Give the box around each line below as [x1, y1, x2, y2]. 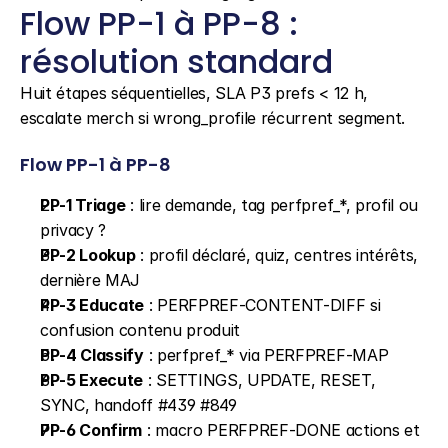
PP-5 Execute [40, 370, 144, 390]
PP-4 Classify [40, 345, 144, 365]
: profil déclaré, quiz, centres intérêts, [135, 245, 419, 265]
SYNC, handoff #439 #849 [40, 395, 237, 415]
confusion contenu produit [40, 320, 240, 340]
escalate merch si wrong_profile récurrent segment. [20, 108, 405, 128]
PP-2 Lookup [40, 245, 136, 265]
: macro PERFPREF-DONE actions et [142, 420, 420, 440]
